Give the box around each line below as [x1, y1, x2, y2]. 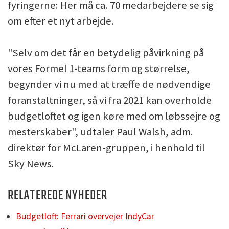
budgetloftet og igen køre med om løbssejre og [8, 109, 220, 123]
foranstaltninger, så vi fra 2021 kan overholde [8, 94, 212, 107]
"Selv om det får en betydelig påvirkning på [8, 46, 204, 59]
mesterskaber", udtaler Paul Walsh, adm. [8, 125, 193, 139]
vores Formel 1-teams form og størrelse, [8, 62, 190, 75]
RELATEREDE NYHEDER [8, 186, 108, 206]
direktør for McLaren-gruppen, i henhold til [8, 141, 205, 154]
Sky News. [8, 157, 54, 170]
